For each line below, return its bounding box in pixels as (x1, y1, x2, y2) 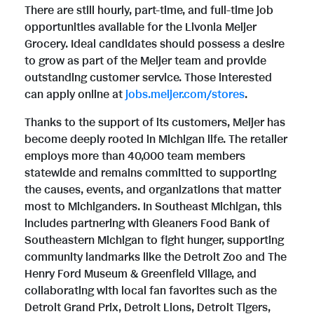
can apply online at (25, 87, 125, 103)
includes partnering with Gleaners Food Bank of (25, 216, 270, 232)
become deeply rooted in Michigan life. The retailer (25, 132, 287, 148)
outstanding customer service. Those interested (25, 70, 272, 86)
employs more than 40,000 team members (25, 149, 245, 165)
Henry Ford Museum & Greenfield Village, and (25, 266, 257, 282)
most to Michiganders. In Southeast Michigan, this (25, 199, 282, 215)
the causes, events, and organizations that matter (25, 182, 281, 198)
